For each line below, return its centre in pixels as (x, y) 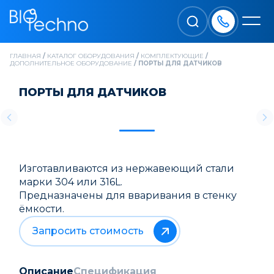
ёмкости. (42, 209)
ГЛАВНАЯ (25, 56)
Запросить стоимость (88, 231)
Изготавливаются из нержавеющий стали (127, 168)
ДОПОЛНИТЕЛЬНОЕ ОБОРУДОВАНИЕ (71, 63)
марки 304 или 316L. (71, 182)
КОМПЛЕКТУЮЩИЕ (172, 56)
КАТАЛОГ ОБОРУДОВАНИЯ (91, 56)
